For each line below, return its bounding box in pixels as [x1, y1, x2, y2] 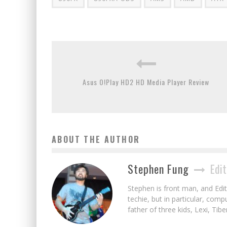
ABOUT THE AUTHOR [52, 133, 140, 145]
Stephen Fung [128, 160, 189, 177]
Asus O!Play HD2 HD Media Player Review [83, 76, 209, 87]
